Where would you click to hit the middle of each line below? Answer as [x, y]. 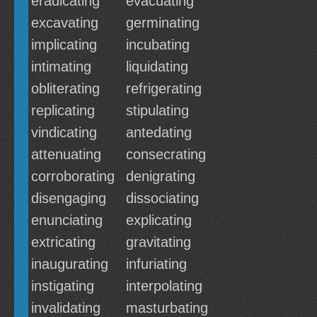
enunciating [67, 220]
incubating [158, 45]
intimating [61, 67]
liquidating [157, 67]
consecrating [166, 154]
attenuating [66, 154]
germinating [163, 23]
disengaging [69, 198]
